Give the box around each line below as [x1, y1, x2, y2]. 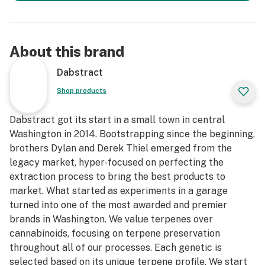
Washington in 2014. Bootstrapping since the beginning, [9, 128, 255, 140]
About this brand [9, 43, 124, 60]
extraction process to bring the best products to [9, 171, 225, 182]
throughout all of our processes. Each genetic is [9, 242, 222, 253]
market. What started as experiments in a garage [9, 185, 228, 196]
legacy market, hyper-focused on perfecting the [9, 157, 224, 168]
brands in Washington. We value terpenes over [9, 214, 213, 225]
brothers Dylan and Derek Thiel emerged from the [9, 143, 232, 154]
